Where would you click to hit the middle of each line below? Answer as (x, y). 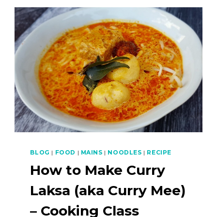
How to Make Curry (98, 170)
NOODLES (125, 152)
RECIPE (159, 152)
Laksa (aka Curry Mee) (108, 190)
